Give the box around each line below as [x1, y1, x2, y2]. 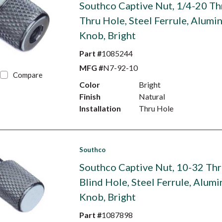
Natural [138, 92, 165, 101]
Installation [79, 104, 121, 113]
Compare [13, 70, 43, 79]
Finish [79, 92, 101, 101]
